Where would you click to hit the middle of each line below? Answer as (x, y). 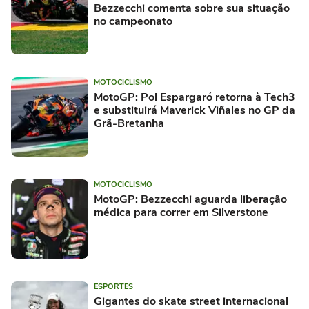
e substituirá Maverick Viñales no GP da (195, 111)
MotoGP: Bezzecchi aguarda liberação (190, 200)
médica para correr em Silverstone (181, 213)
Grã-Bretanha (129, 124)
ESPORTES (113, 287)
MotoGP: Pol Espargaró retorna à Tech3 (195, 98)
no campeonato (133, 22)
